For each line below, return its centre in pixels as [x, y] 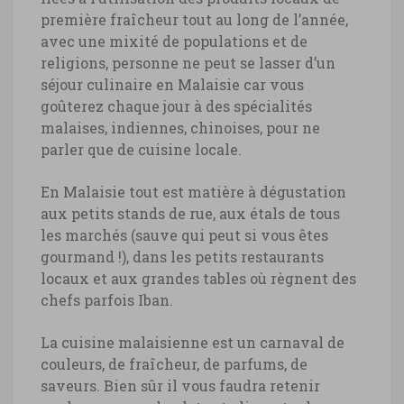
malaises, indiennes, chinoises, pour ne [180, 128]
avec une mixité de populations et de [174, 41]
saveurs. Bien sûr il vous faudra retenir [180, 386]
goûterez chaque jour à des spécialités [176, 106]
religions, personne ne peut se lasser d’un [188, 63]
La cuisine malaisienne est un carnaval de [193, 343]
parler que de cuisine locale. [141, 150]
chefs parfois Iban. [107, 300]
